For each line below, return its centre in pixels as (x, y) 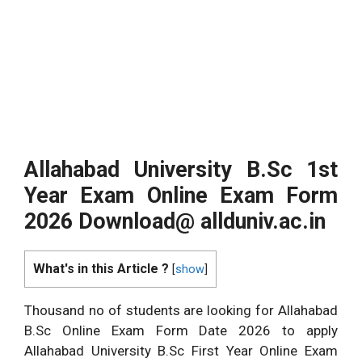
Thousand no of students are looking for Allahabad (181, 310)
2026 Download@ (109, 221)
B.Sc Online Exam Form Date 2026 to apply (181, 330)
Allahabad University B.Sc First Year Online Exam (181, 350)
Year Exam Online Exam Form (181, 195)
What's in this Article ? (101, 268)
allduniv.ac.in (260, 221)
